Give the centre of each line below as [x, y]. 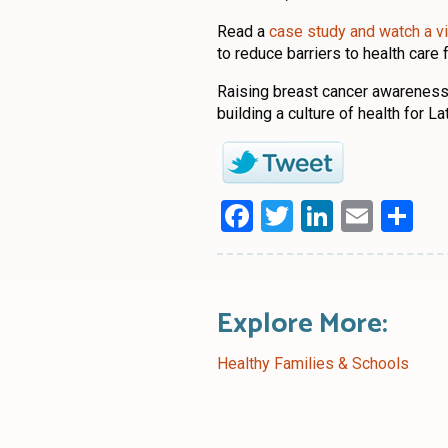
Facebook [319, 216]
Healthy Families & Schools [313, 364]
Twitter [342, 216]
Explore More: [302, 324]
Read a [243, 32]
